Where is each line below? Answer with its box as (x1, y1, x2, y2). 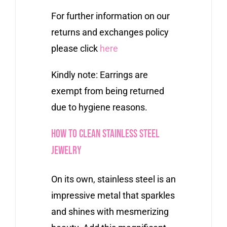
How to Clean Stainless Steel (51, 127, 160, 141)
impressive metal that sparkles (51, 190, 175, 201)
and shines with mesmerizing (51, 206, 169, 217)
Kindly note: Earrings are (51, 69, 148, 80)
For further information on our (51, 10, 170, 21)
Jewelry (51, 143, 82, 158)
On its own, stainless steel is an (51, 173, 176, 184)
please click (51, 43, 100, 54)
